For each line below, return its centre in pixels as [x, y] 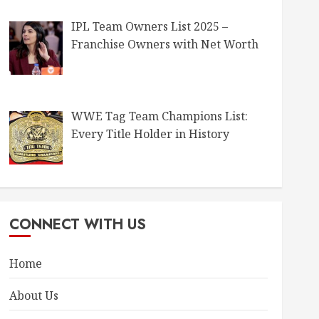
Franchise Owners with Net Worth [164, 45]
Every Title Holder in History [150, 134]
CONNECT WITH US [77, 224]
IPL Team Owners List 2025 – [149, 27]
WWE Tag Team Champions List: [159, 116]
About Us [33, 295]
